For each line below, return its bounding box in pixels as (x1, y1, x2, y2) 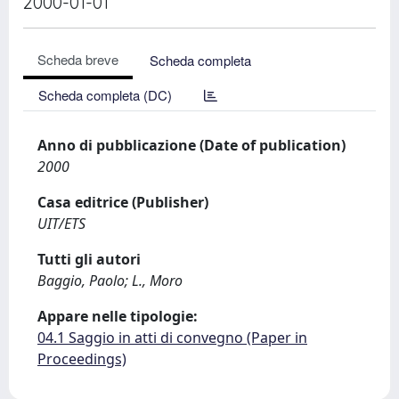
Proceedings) (37, 349, 126, 369)
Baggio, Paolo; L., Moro (37, 271, 183, 290)
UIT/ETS (37, 214, 85, 233)
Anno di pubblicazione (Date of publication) (37, 135, 346, 155)
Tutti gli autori (37, 249, 141, 269)
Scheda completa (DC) (38, 85, 172, 104)
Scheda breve (37, 50, 118, 69)
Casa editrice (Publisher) (37, 192, 208, 212)
